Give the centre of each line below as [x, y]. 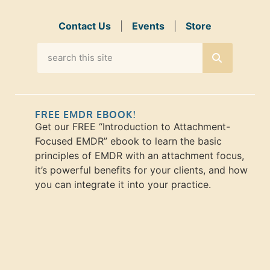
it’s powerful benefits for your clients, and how [141, 170]
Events [148, 26]
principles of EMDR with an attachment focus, [140, 155]
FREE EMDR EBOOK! [85, 114]
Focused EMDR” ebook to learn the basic [128, 141]
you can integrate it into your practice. [123, 184]
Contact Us [85, 26]
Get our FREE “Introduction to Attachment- [133, 126]
